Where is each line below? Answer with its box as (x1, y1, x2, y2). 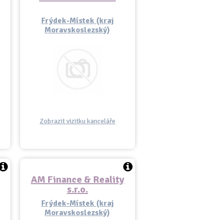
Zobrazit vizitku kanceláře (39, 117, 115, 125)
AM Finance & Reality (30, 173, 124, 186)
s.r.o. (67, 183, 88, 195)
